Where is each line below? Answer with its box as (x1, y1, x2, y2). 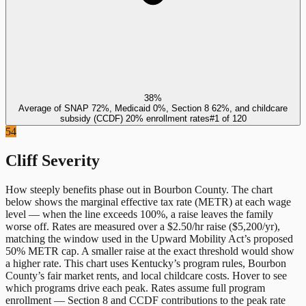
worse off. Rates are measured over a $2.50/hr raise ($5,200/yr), (5, 220, 280, 232)
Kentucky (131, 257, 173, 269)
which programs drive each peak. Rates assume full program (5, 281, 265, 294)
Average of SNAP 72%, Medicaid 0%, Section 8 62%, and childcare (18, 102, 288, 113)
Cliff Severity (5, 151, 100, 169)
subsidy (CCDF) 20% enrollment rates (59, 113, 210, 124)
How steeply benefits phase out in (5, 183, 154, 195)
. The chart (226, 183, 273, 195)
